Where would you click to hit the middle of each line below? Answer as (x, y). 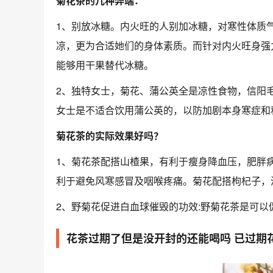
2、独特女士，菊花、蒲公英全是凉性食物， (151, 90)
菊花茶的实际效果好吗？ (110, 136)
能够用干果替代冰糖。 (105, 65)
